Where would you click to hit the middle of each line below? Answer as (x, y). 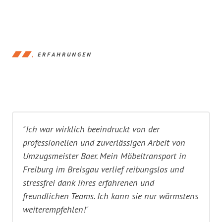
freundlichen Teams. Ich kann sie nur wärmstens (111, 196)
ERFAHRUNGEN (65, 54)
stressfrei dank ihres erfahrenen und (88, 183)
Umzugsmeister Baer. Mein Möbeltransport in (105, 156)
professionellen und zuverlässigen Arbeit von (104, 142)
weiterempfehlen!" (56, 209)
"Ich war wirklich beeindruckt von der (91, 129)
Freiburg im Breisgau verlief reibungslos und (103, 169)
